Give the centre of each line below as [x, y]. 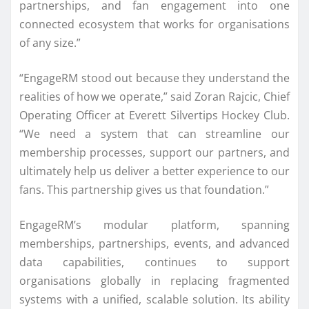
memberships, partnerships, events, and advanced [154, 243]
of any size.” [50, 42]
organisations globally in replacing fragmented [154, 280]
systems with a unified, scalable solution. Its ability [154, 299]
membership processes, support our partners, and [154, 152]
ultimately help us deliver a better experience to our [154, 171]
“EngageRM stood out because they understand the [154, 78]
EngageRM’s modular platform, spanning [154, 225]
